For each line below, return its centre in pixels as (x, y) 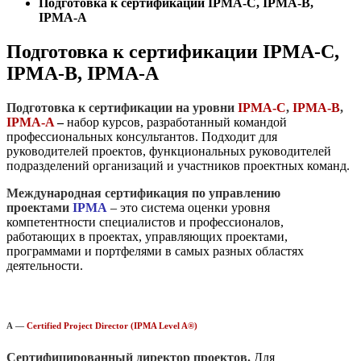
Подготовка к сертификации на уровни (122, 107)
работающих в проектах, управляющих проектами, (147, 236)
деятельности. (45, 265)
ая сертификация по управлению (184, 193)
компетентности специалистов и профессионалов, (145, 222)
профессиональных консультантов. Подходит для (142, 136)
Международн (47, 193)
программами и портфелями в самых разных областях (155, 251)
